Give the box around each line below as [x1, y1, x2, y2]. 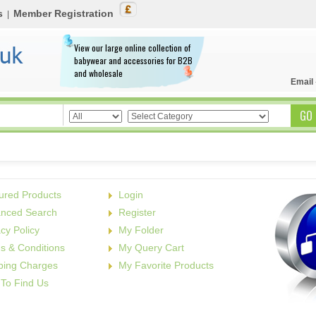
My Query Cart [119, 242, 185, 253]
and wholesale [74, 67, 123, 79]
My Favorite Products [119, 260, 214, 271]
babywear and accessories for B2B [74, 54, 193, 66]
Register [119, 207, 157, 218]
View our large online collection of [74, 42, 190, 54]
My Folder [119, 224, 164, 236]
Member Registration [13, 8, 114, 19]
